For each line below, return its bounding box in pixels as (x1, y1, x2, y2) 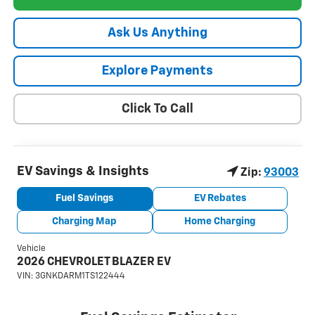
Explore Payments (102, 65, 213, 78)
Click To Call (122, 103, 193, 116)
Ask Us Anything (108, 27, 207, 40)
